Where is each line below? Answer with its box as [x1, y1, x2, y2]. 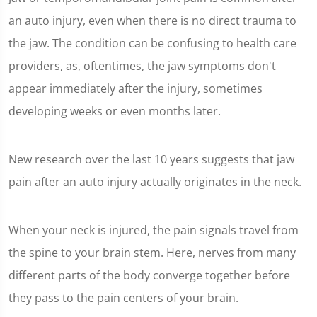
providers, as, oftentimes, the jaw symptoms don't [8, 57, 276, 74]
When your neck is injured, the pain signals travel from [8, 221, 299, 238]
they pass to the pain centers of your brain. [8, 289, 238, 306]
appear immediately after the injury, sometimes [8, 80, 263, 96]
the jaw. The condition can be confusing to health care [8, 35, 296, 51]
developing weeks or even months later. [8, 103, 221, 119]
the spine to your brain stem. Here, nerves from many [8, 244, 296, 260]
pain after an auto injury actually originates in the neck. [8, 173, 301, 190]
